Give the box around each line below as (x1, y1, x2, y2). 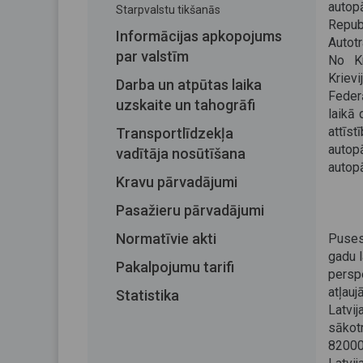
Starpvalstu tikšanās (116, 3, 220, 16)
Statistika (116, 287, 179, 304)
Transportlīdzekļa (116, 125, 233, 142)
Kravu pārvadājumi (116, 173, 237, 190)
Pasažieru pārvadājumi (116, 202, 264, 219)
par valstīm (116, 48, 189, 65)
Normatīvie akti (116, 230, 216, 247)
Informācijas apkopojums (116, 28, 282, 45)
